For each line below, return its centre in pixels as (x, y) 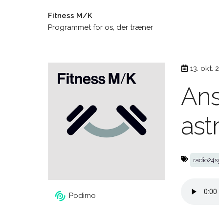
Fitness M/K (70, 16)
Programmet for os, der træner (100, 27)
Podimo (82, 196)
